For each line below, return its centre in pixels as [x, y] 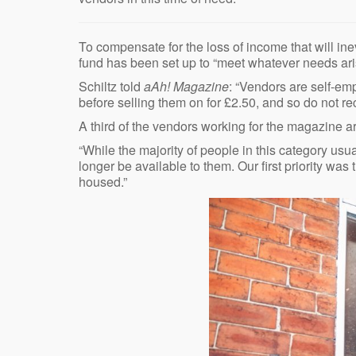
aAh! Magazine [186, 87]
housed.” [103, 182]
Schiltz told [111, 87]
